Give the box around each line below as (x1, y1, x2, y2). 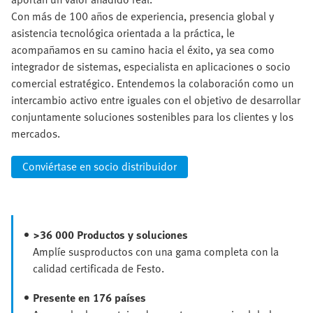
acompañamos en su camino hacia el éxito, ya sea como (11, 41, 275, 59)
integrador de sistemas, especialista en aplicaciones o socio (11, 58, 291, 75)
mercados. (11, 125, 60, 143)
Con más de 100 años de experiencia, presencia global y (11, 8, 274, 25)
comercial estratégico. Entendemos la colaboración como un (11, 75, 293, 92)
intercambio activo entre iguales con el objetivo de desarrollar (11, 92, 300, 109)
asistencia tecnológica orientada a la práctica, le (11, 24, 235, 42)
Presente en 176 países (33, 289, 146, 307)
